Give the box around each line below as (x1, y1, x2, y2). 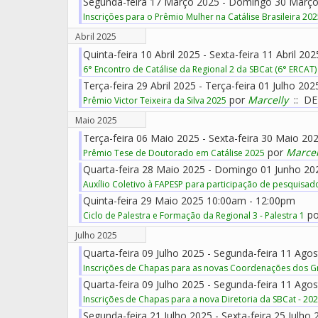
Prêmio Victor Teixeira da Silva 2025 (83, 94, 226, 106)
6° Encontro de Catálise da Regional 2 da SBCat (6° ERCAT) (83, 63, 317, 75)
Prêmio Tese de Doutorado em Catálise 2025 (83, 147, 265, 159)
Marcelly (248, 93, 288, 106)
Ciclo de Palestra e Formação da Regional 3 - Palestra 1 (83, 209, 305, 221)
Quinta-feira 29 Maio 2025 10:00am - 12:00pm (83, 194, 295, 207)
